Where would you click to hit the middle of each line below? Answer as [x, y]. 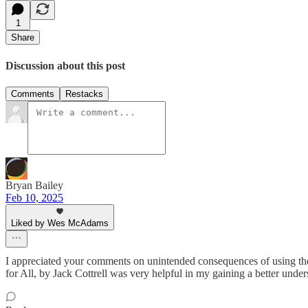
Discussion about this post [65, 65]
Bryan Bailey [34, 185]
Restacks [84, 93]
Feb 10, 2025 [34, 197]
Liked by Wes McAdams [60, 223]
